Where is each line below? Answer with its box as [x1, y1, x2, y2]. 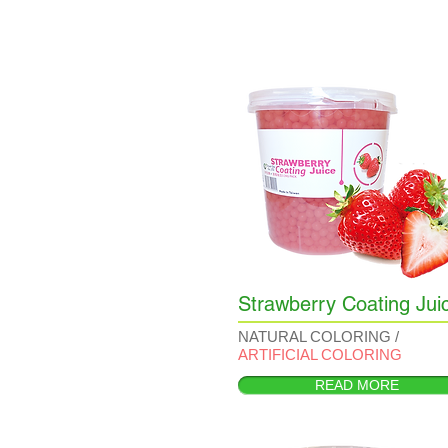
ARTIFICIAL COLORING [238, 346, 402, 363]
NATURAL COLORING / [238, 328, 399, 345]
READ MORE [315, 377, 399, 393]
